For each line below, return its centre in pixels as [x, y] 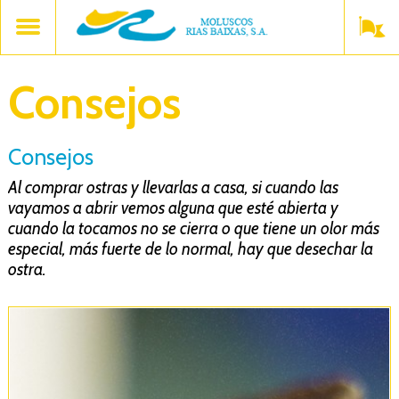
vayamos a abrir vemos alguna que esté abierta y [173, 208]
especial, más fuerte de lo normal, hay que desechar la [190, 249]
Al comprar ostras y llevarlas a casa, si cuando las [173, 187]
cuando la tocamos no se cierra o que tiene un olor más [193, 228]
